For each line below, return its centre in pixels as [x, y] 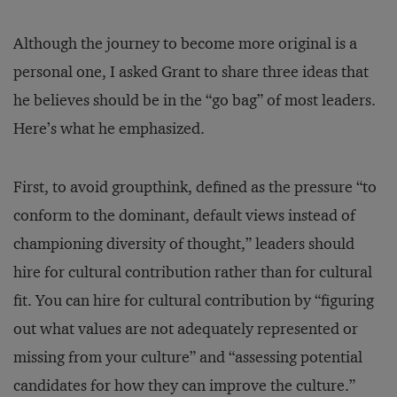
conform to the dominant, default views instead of [184, 215]
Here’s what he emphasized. [109, 128]
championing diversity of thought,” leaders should [184, 244]
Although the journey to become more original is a [185, 43]
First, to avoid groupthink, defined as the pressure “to [195, 187]
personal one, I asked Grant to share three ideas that [191, 72]
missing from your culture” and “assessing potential [188, 357]
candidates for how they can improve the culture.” [184, 385]
